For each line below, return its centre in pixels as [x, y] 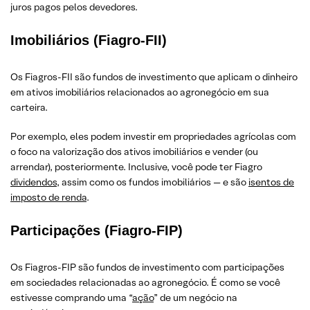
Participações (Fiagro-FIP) [97, 230]
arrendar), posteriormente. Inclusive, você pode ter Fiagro [136, 166]
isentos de [271, 182]
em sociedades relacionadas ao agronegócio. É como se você [145, 282]
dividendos [34, 182]
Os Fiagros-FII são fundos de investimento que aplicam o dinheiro [154, 76]
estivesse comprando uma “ [71, 297]
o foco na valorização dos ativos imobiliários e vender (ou [134, 151]
